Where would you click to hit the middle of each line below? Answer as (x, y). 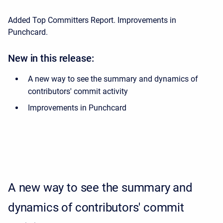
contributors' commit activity (78, 92)
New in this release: (51, 58)
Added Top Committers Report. (63, 20)
